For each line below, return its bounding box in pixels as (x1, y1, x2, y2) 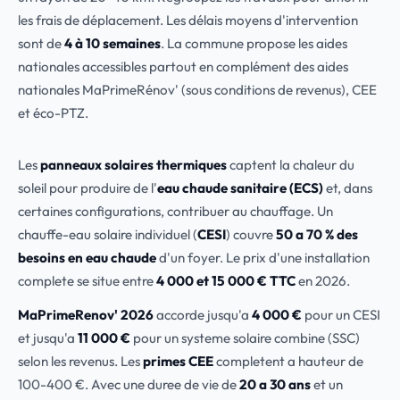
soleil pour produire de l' (18, 179, 157, 196)
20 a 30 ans (239, 376, 311, 393)
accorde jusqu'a (154, 306, 252, 323)
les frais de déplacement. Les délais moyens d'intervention (18, 12, 358, 29)
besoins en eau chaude (18, 249, 156, 266)
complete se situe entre (18, 272, 156, 289)
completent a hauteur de (213, 353, 363, 370)
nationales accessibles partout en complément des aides (18, 58, 348, 75)
